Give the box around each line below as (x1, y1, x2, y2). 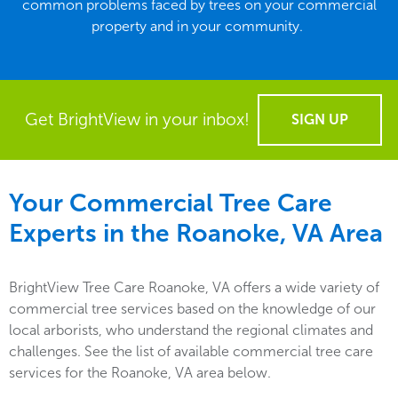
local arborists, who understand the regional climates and (9, 322, 373, 338)
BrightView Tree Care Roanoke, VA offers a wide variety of (9, 279, 379, 296)
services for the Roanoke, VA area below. (9, 364, 271, 381)
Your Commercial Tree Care (9, 188, 332, 218)
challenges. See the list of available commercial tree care (9, 343, 373, 360)
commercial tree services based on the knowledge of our (9, 300, 376, 317)
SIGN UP (291, 111, 349, 128)
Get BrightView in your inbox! (24, 109, 250, 130)
